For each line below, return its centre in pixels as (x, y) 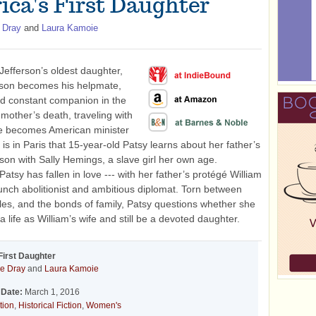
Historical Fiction (50, 305)
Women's (104, 305)
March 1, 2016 (51, 292)
